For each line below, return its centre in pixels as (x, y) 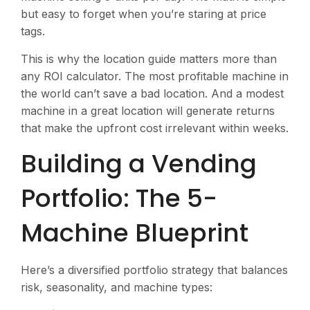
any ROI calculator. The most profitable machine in (155, 76)
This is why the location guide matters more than (149, 58)
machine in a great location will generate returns (148, 110)
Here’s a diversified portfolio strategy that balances (154, 270)
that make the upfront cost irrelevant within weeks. (155, 128)
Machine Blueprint (135, 232)
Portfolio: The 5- (119, 198)
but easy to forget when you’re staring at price (144, 14)
